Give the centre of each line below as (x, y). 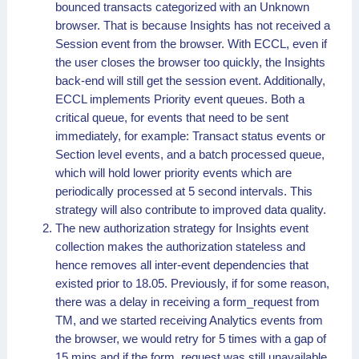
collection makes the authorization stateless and (180, 246)
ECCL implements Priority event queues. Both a (180, 99)
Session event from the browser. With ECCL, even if (191, 43)
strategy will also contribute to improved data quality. (191, 209)
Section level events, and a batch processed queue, (190, 154)
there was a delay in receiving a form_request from (188, 301)
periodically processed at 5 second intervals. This (184, 191)
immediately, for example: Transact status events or (190, 135)
